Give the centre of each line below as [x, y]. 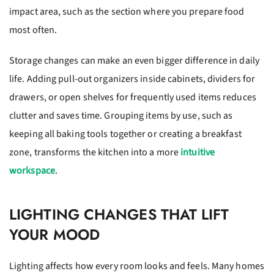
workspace [32, 171]
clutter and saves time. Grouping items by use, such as [121, 116]
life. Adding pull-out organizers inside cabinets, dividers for [132, 79]
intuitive [198, 152]
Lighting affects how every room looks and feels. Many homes [137, 266]
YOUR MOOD [54, 235]
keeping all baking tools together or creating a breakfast [125, 134]
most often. [33, 30]
